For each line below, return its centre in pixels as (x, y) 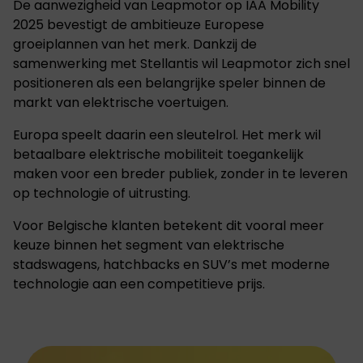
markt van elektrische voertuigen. (121, 102)
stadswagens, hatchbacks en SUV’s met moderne (171, 265)
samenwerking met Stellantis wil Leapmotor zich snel (181, 64)
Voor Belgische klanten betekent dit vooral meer (169, 226)
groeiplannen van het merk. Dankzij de (135, 44)
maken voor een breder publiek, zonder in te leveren (180, 174)
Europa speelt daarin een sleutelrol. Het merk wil (167, 135)
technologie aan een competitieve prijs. (139, 284)
